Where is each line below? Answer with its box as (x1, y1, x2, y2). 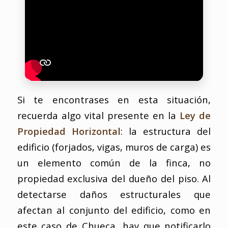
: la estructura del (120, 124, 211, 137)
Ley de (180, 108, 211, 122)
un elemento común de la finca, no (17, 156, 211, 169)
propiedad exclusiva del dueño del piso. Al (17, 172, 211, 185)
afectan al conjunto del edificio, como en (17, 203, 211, 216)
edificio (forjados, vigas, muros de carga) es (17, 140, 211, 153)
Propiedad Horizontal (17, 124, 121, 137)
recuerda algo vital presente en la (17, 108, 180, 122)
